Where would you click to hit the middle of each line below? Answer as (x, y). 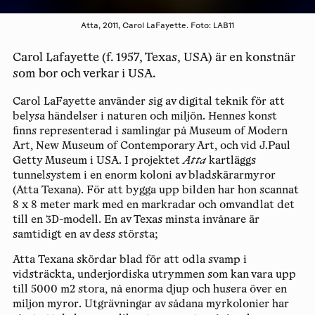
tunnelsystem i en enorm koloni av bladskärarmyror (144, 176)
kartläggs (231, 161)
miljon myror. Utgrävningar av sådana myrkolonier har (150, 304)
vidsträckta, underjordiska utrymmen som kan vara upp (154, 275)
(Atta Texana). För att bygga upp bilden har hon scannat (155, 191)
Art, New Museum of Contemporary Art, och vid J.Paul (151, 146)
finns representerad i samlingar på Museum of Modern (150, 131)
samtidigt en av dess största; (85, 235)
